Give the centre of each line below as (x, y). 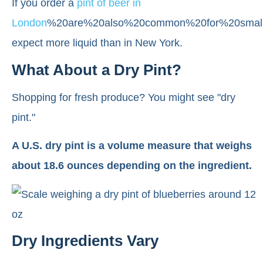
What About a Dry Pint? (97, 70)
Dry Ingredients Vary (85, 240)
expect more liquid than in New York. (97, 43)
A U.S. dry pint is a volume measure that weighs (132, 146)
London (29, 23)
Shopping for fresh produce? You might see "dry (124, 97)
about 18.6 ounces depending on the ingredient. (132, 166)
